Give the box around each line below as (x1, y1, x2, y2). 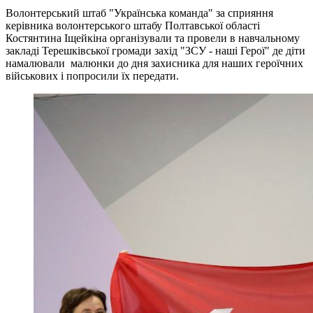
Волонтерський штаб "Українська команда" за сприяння (6, 6, 273, 19)
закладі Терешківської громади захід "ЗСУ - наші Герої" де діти (6, 44, 305, 57)
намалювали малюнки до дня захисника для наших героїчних (6, 57, 303, 69)
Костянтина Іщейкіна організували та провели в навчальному (6, 31, 300, 44)
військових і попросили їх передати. (6, 69, 179, 82)
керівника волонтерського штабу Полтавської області (6, 19, 260, 31)
